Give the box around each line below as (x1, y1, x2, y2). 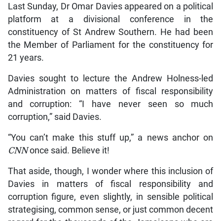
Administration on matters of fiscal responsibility (7, 86, 214, 96)
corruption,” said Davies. (7, 111, 102, 122)
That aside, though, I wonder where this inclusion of (7, 166, 214, 176)
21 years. (7, 52, 44, 63)
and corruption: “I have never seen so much (7, 99, 214, 109)
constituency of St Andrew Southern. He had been (7, 27, 214, 37)
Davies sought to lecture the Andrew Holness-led (7, 73, 214, 83)
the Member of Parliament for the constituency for (7, 39, 214, 50)
